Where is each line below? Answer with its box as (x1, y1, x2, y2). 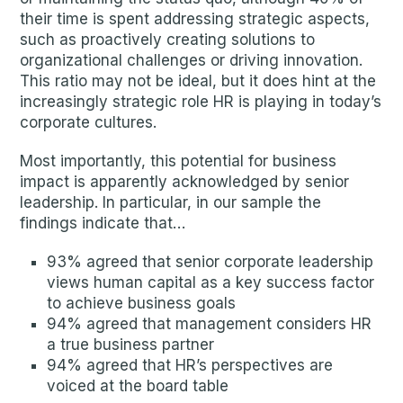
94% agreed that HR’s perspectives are (47, 356, 334, 374)
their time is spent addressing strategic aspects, (20, 10, 371, 28)
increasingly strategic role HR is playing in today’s (20, 93, 382, 111)
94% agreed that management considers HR (47, 315, 372, 333)
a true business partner (47, 336, 215, 354)
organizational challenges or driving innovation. (20, 51, 363, 69)
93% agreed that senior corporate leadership (47, 253, 374, 271)
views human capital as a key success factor (47, 273, 375, 291)
